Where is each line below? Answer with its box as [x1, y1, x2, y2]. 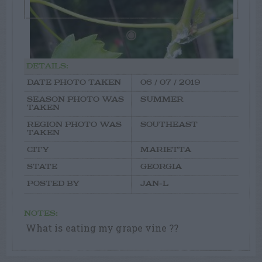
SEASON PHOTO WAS [27, 95, 124, 104]
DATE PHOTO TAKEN [27, 78, 121, 87]
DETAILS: [26, 62, 68, 71]
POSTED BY [27, 180, 80, 188]
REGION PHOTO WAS [27, 120, 122, 129]
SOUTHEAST [140, 120, 198, 129]
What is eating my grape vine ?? [26, 222, 179, 234]
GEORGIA [140, 163, 182, 171]
